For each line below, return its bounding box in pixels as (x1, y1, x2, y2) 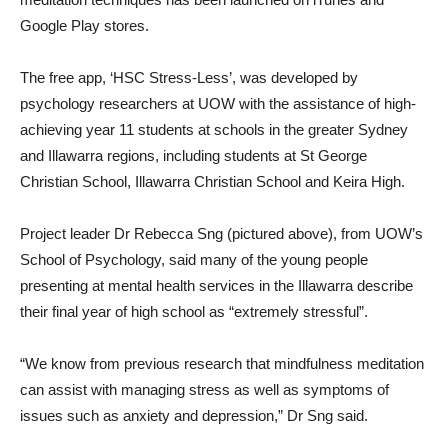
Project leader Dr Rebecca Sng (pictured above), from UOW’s (20, 225, 423, 242)
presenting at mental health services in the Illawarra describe (20, 277, 413, 294)
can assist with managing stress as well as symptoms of (20, 381, 389, 398)
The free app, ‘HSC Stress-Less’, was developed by (20, 69, 358, 86)
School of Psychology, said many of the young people (20, 251, 368, 268)
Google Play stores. (20, 17, 149, 34)
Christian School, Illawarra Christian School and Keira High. (20, 173, 405, 190)
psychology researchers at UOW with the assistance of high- (20, 95, 416, 112)
